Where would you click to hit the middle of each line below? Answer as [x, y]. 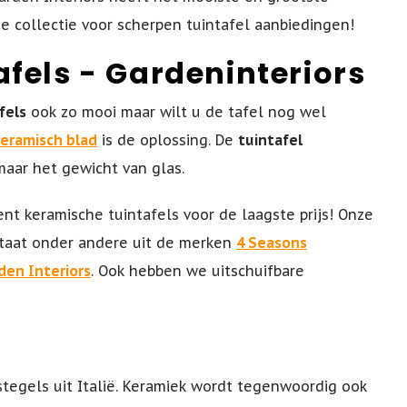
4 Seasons [272, 243]
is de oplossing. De [168, 140]
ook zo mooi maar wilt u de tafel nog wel [176, 112]
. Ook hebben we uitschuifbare [198, 271]
